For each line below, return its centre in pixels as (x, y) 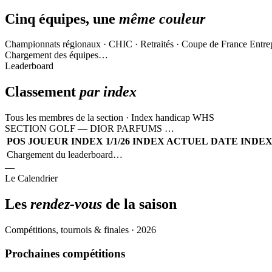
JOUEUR (48, 141)
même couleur (162, 19)
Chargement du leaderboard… (65, 155)
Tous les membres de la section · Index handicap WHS (110, 118)
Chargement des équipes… (56, 55)
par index (108, 92)
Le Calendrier (31, 178)
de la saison (139, 204)
